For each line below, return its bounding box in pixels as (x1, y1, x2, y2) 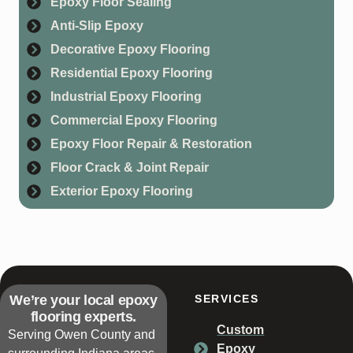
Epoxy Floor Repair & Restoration (50, 136, 252, 150)
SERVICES (195, 292, 259, 305)
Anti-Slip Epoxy (50, 18, 143, 32)
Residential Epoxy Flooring (50, 65, 213, 80)
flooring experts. (30, 308, 137, 325)
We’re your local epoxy (9, 292, 158, 308)
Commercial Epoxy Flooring (50, 113, 217, 127)
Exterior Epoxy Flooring (50, 184, 193, 198)
